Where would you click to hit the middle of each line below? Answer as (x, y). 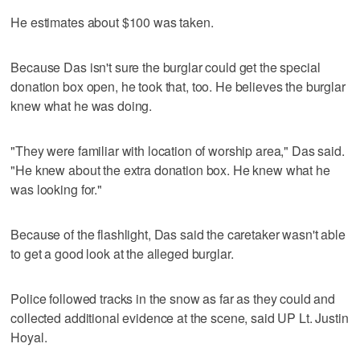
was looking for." (56, 189)
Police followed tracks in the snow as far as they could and (173, 298)
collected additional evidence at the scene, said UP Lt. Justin (180, 317)
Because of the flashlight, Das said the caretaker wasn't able (178, 234)
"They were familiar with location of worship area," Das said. (178, 150)
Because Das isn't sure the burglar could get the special (166, 67)
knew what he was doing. (82, 105)
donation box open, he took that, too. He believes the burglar (178, 86)
